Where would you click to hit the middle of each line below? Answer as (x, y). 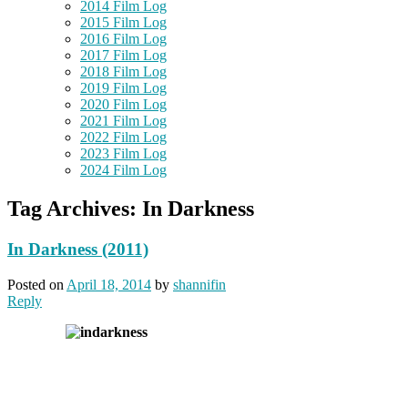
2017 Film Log (123, 56)
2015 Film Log (123, 23)
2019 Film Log (123, 88)
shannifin (199, 284)
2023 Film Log (123, 154)
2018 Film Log (123, 72)
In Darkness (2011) (78, 250)
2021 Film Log (123, 121)
